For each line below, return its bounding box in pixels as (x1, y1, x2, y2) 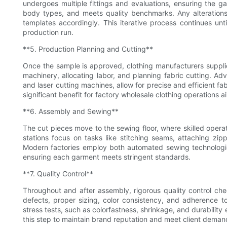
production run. (23, 28, 73, 37)
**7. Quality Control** (23, 169, 93, 178)
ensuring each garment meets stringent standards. (23, 153, 191, 162)
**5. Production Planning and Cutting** (23, 45, 153, 54)
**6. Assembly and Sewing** (23, 107, 119, 116)
